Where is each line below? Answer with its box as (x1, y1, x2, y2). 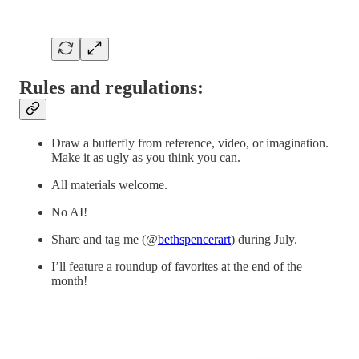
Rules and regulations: (19, 76, 204, 98)
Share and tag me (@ (51, 232, 158, 246)
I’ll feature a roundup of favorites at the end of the (51, 259, 302, 273)
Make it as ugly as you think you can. (51, 150, 240, 164)
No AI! (51, 204, 87, 219)
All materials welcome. (51, 177, 167, 192)
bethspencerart (158, 232, 231, 246)
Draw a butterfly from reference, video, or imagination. (51, 135, 329, 150)
